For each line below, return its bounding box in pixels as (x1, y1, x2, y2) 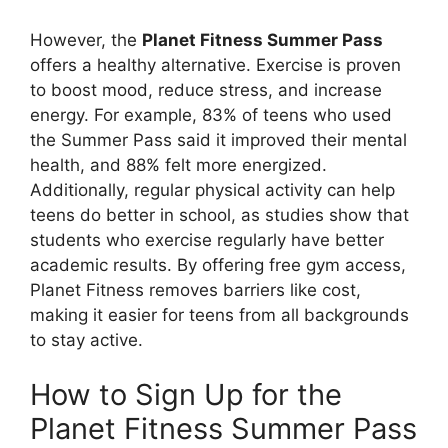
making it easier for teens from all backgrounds (30, 304, 409, 325)
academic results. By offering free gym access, (30, 254, 406, 275)
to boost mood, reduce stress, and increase (30, 79, 382, 100)
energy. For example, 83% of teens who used (30, 104, 392, 125)
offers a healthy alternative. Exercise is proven (30, 54, 401, 75)
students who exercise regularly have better (30, 229, 384, 250)
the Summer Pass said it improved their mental (30, 129, 407, 150)
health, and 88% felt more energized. (30, 154, 327, 175)
